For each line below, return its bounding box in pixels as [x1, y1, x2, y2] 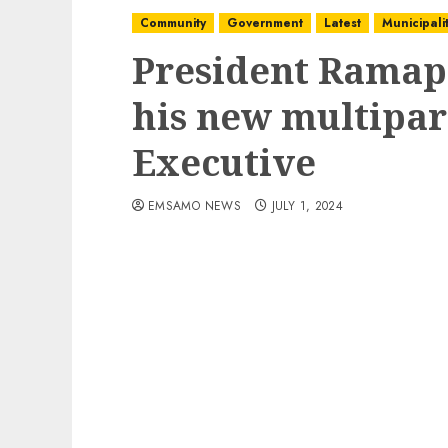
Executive [132, 138, 316, 187]
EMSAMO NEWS [148, 197, 241, 215]
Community [140, 14, 206, 32]
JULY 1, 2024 [271, 197, 344, 215]
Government [227, 14, 303, 32]
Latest [324, 14, 361, 32]
